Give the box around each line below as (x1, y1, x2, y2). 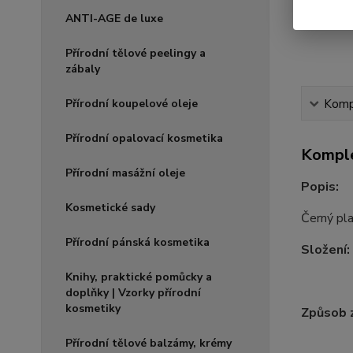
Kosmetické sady (65, 200, 155, 216)
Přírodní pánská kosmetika (65, 235, 210, 251)
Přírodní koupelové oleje (65, 96, 198, 112)
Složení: (300, 241, 350, 258)
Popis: (300, 178, 339, 195)
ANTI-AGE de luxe (65, 11, 163, 27)
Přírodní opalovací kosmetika (65, 131, 223, 147)
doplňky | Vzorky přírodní (65, 285, 201, 301)
